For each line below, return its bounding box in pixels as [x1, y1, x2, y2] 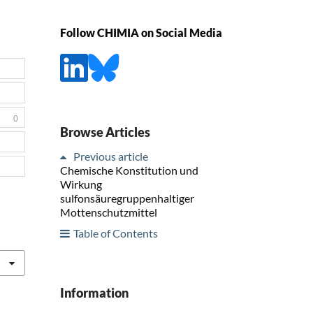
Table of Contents [73, 226, 158, 240]
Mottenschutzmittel [60, 205, 157, 219]
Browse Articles [60, 124, 150, 140]
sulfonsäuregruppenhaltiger [60, 191, 194, 205]
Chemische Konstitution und [60, 163, 198, 177]
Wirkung [60, 177, 102, 191]
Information [60, 284, 129, 300]
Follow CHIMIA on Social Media [60, 26, 222, 40]
